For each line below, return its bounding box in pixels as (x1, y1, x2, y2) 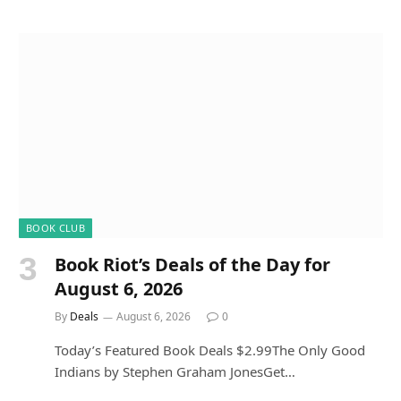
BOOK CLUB (26, 221, 85, 235)
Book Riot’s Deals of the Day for (55, 252, 330, 277)
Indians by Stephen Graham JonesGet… (55, 363, 295, 381)
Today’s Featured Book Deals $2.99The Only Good (55, 341, 365, 360)
